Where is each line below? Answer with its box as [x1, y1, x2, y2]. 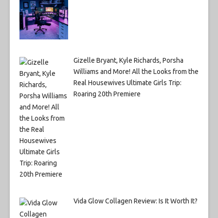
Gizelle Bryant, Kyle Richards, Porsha [73, 56, 183, 64]
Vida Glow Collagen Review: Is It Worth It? [73, 197, 198, 205]
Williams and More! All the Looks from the [73, 67, 199, 75]
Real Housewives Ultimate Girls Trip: [73, 78, 182, 87]
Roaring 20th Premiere [73, 90, 141, 98]
